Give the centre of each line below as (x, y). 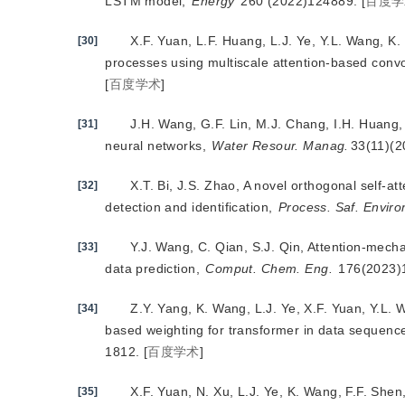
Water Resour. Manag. (280, 146)
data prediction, (155, 268)
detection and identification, (191, 207)
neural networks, (158, 146)
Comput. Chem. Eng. (269, 268)
